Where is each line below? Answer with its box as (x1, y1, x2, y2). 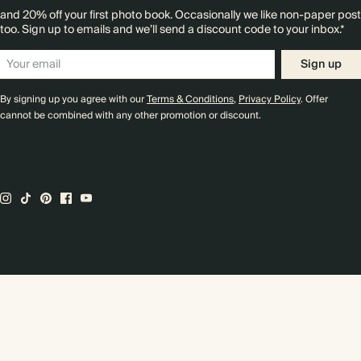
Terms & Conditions (147, 91, 234, 108)
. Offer (301, 91, 328, 108)
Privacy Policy (239, 91, 301, 108)
